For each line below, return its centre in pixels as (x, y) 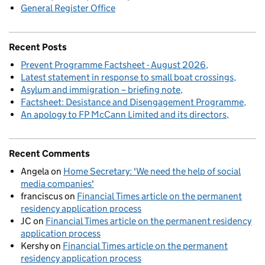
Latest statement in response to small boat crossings (127, 77)
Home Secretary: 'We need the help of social (152, 171)
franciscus (42, 196)
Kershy (35, 246)
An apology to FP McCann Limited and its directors (124, 114)
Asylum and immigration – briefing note (101, 90)
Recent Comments (49, 153)
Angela (35, 171)
